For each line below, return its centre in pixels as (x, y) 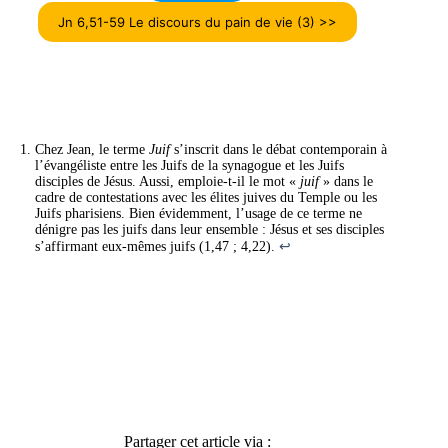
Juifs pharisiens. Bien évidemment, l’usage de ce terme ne (198, 213)
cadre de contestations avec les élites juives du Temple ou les (206, 197)
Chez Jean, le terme (92, 149)
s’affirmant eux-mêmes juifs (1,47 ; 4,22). (157, 246)
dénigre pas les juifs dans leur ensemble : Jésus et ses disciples (209, 229)
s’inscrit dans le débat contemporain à (278, 149)
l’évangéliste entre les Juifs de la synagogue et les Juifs (189, 165)
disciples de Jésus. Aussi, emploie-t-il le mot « (167, 181)
